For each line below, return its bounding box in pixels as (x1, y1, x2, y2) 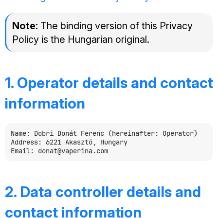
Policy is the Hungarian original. (12, 34, 149, 45)
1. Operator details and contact (5, 74, 213, 91)
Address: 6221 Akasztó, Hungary (11, 138, 127, 146)
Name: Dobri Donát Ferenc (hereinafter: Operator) (11, 129, 198, 138)
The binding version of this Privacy (38, 20, 193, 32)
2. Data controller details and (5, 183, 201, 200)
